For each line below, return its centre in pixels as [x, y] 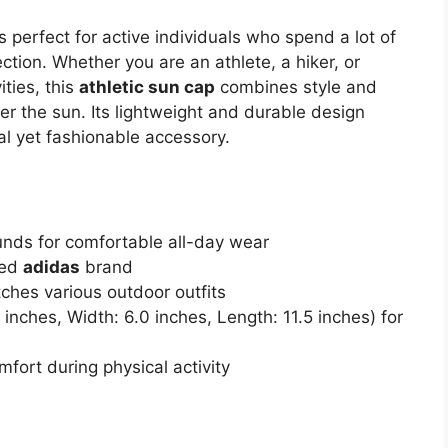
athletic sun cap [147, 87]
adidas [51, 266]
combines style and [296, 87]
